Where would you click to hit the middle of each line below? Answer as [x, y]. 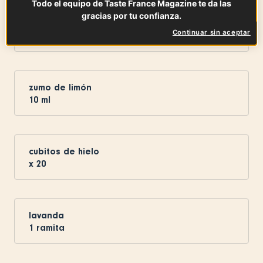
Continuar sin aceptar [211, 32]
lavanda [46, 216]
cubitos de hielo [64, 152]
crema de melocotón [74, 24]
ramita [50, 228]
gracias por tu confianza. [131, 15]
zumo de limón [60, 88]
